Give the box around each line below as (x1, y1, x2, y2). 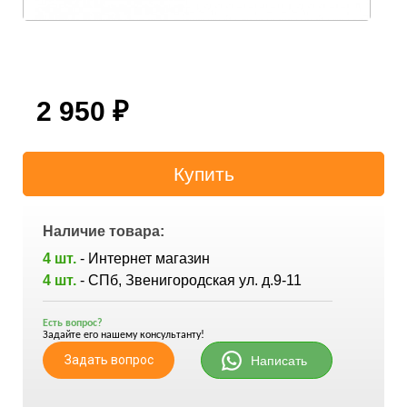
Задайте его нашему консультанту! (43, 329, 204, 341)
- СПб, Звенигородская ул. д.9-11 (80, 272, 302, 288)
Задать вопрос (64, 352, 154, 367)
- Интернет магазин (80, 250, 210, 266)
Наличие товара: (43, 223, 164, 239)
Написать (250, 352, 307, 368)
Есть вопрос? (43, 317, 103, 329)
